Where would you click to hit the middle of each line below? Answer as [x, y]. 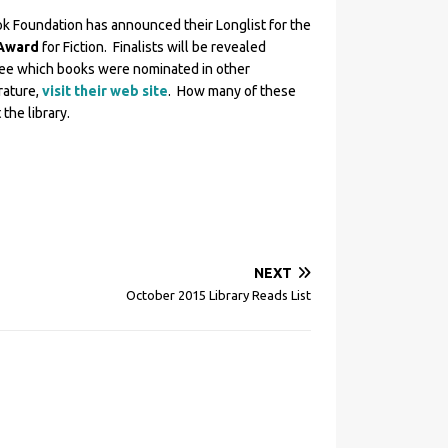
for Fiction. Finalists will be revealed [152, 47]
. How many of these [231, 91]
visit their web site [104, 91]
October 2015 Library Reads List [218, 295]
